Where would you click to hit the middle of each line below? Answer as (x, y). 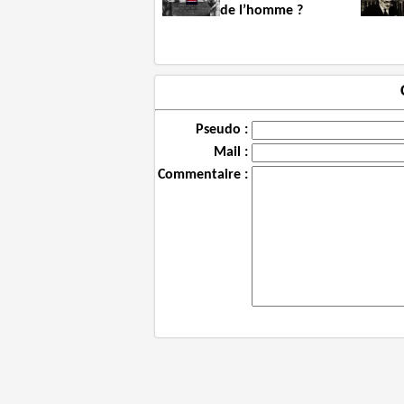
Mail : (231, 153)
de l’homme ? (262, 11)
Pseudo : (222, 130)
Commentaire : (203, 175)
